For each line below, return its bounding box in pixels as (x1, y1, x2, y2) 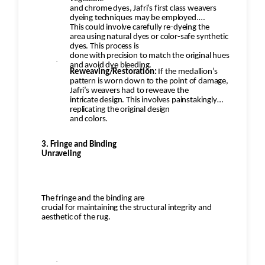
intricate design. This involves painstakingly (70, 96, 217, 105)
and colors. (70, 115, 108, 124)
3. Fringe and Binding (41, 140, 117, 150)
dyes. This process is (70, 42, 139, 51)
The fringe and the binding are (41, 194, 145, 203)
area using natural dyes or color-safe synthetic (70, 33, 228, 42)
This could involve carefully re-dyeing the (70, 23, 210, 33)
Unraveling (41, 150, 81, 159)
